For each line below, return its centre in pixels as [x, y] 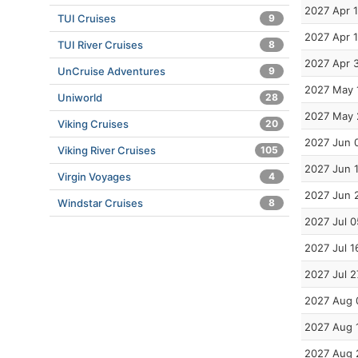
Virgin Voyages [94, 177]
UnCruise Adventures [111, 71]
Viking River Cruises [107, 150]
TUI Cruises [87, 18]
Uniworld [80, 97]
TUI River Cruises [100, 45]
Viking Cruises [93, 124]
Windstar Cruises [100, 203]
